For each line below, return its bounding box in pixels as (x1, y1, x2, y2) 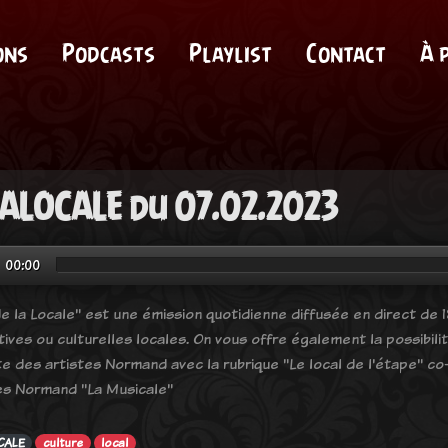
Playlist (188, 39, 272, 68)
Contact (305, 39, 386, 68)
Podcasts (61, 39, 155, 68)
